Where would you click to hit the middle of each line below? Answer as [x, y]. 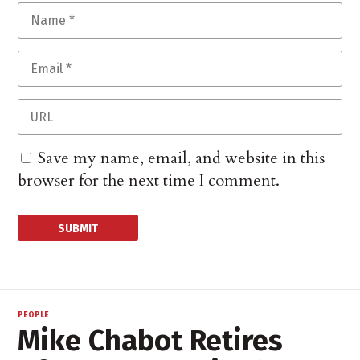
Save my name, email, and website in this [182, 158]
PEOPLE [34, 315]
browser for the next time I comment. [149, 181]
